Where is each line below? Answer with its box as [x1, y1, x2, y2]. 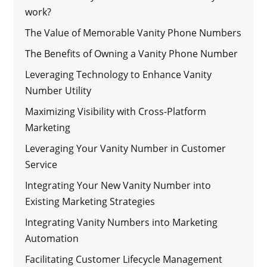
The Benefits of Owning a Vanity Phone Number [25, 46, 238, 60]
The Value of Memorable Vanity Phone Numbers [25, 26, 242, 39]
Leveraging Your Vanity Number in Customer [25, 141, 226, 155]
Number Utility [25, 83, 92, 97]
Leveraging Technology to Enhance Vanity [25, 67, 212, 81]
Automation [25, 231, 79, 245]
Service [25, 157, 58, 171]
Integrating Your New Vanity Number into [25, 178, 212, 192]
